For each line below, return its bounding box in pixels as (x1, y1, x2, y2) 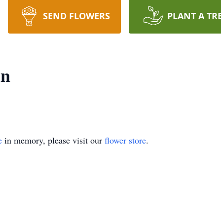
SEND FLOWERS (42, 10, 110, 22)
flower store (105, 134, 146, 146)
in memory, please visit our (2, 134, 105, 146)
